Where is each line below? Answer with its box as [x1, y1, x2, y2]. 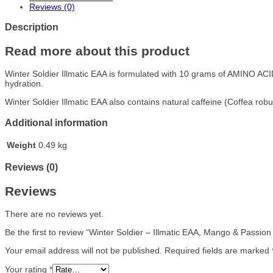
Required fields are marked [165, 246, 272, 256]
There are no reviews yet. [5, 209, 104, 219]
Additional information [5, 116, 108, 128]
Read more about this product [5, 43, 190, 58]
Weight [7, 140, 36, 150]
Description [5, 21, 58, 33]
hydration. [5, 79, 43, 89]
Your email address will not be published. [5, 246, 162, 256]
